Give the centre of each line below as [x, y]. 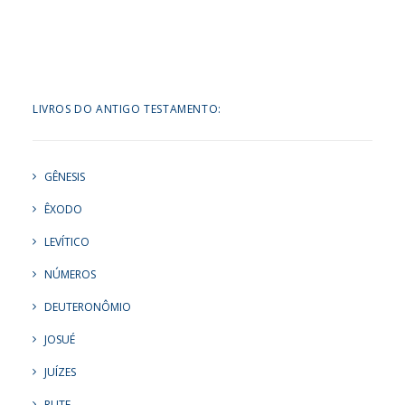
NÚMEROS [70, 274]
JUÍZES [60, 372]
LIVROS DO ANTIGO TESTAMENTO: [127, 109]
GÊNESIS [65, 177]
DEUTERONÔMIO [88, 307]
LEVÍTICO [67, 242]
